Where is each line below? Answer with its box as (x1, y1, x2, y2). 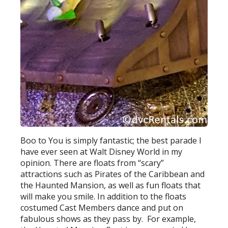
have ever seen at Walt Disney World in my (20, 146, 183, 157)
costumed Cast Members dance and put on (20, 202, 184, 213)
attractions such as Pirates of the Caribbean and (20, 168, 205, 180)
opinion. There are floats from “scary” (20, 157, 164, 168)
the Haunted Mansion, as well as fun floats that (20, 179, 201, 191)
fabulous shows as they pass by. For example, (20, 213, 196, 224)
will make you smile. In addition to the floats (20, 190, 187, 202)
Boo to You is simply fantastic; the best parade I (20, 134, 202, 146)
